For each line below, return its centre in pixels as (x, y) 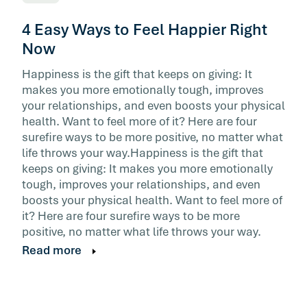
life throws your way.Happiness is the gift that (143, 153)
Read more (52, 250)
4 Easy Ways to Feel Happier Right (145, 29)
